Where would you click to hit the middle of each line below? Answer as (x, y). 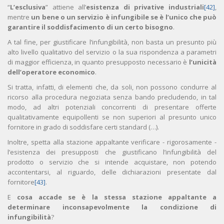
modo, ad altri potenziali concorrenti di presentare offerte (112, 107)
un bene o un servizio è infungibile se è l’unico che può (124, 17)
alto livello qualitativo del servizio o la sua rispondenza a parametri (112, 52)
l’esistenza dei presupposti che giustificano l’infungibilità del (112, 152)
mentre (19, 17)
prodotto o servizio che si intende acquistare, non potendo (112, 162)
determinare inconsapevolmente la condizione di (112, 207)
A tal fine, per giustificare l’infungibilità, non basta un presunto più (112, 42)
